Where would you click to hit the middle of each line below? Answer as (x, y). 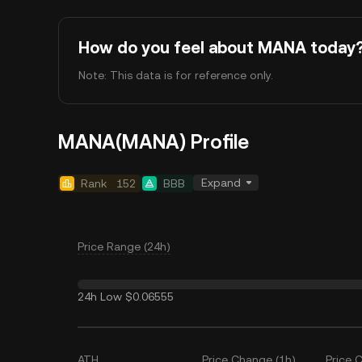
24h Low (100, 297)
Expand (221, 183)
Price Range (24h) (124, 246)
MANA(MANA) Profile (154, 142)
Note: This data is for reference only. (176, 75)
